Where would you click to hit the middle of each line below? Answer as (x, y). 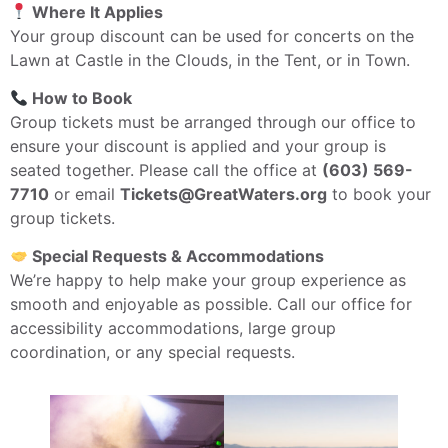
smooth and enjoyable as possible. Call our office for (211, 304)
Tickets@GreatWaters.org (223, 194)
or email (84, 194)
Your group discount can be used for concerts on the (212, 35)
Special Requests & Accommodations (176, 256)
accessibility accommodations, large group (173, 328)
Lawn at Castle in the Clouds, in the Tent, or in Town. (210, 59)
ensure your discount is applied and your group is (198, 146)
